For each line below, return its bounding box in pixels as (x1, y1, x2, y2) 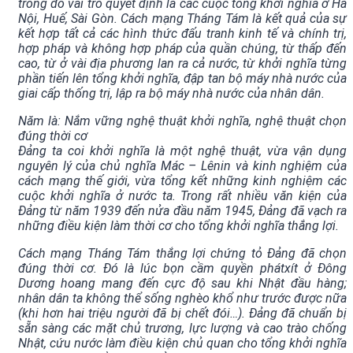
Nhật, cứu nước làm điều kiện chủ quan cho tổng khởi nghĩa (18, 336, 347, 351)
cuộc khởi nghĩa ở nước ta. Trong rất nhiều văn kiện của (18, 188, 347, 204)
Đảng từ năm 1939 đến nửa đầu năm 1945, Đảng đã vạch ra (18, 203, 347, 219)
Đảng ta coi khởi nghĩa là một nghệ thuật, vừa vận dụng (18, 143, 347, 159)
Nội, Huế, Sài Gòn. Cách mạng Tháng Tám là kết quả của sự (18, 11, 347, 27)
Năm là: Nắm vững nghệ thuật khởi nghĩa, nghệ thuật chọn (18, 113, 347, 129)
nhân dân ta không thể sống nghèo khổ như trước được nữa (18, 291, 347, 307)
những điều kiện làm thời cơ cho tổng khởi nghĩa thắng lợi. (18, 218, 339, 234)
